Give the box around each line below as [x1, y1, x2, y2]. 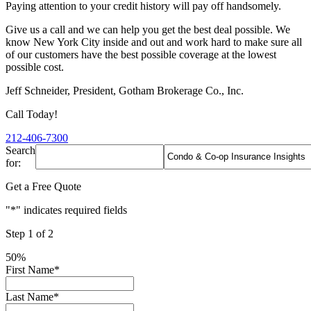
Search [6, 144, 35, 156]
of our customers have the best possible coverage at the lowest [6, 48, 276, 60]
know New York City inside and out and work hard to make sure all [6, 35, 302, 48]
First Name [6, 263, 54, 276]
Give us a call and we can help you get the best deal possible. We [6, 23, 290, 35]
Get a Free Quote [6, 180, 81, 192]
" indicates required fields [16, 203, 127, 216]
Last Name [6, 290, 53, 303]
